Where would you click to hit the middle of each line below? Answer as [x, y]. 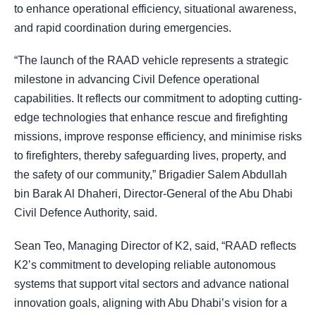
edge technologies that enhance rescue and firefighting [151, 118]
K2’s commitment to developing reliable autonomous [145, 265]
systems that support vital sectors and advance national [152, 284]
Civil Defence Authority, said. [86, 213]
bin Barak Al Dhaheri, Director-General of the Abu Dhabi [153, 194]
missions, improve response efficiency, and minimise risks [158, 137]
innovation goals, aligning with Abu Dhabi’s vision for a [151, 303]
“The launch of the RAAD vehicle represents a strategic [151, 61]
